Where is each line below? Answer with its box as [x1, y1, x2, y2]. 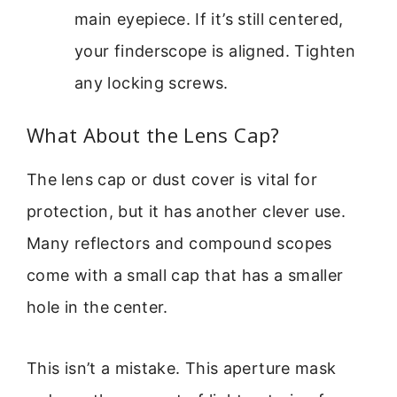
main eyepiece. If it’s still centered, [74, 10, 344, 29]
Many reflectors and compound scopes [27, 234, 332, 253]
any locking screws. [74, 74, 229, 93]
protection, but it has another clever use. [27, 202, 346, 222]
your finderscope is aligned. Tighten [74, 42, 355, 61]
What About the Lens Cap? [27, 121, 280, 149]
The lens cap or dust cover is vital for [27, 170, 318, 190]
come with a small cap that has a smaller [27, 266, 344, 285]
